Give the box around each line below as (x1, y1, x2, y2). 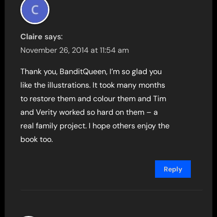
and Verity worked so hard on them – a (20, 107, 158, 118)
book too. (20, 134, 53, 145)
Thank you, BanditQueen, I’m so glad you (20, 66, 162, 77)
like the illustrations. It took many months (20, 80, 166, 91)
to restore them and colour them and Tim (20, 93, 167, 104)
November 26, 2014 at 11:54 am (20, 45, 129, 56)
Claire (20, 31, 43, 42)
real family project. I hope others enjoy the (20, 121, 170, 131)
